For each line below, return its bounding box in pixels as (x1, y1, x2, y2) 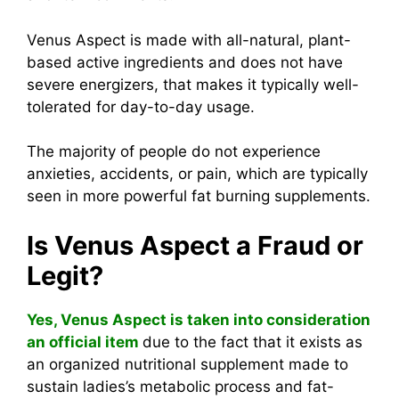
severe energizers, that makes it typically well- (27, 75, 359, 94)
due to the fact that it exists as (142, 332, 362, 351)
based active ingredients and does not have (27, 53, 343, 71)
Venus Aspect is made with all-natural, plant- (27, 30, 351, 49)
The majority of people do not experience (27, 142, 321, 161)
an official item (27, 332, 142, 351)
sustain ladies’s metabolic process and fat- (27, 377, 334, 395)
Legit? (27, 259, 103, 291)
